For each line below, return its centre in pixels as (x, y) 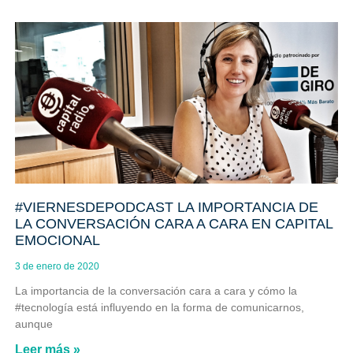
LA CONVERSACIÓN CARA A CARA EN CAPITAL (173, 223)
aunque (33, 323)
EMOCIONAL (57, 240)
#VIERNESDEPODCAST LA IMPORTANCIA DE (166, 207)
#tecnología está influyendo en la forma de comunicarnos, (159, 307)
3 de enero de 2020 (57, 266)
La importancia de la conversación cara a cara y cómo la (156, 290)
